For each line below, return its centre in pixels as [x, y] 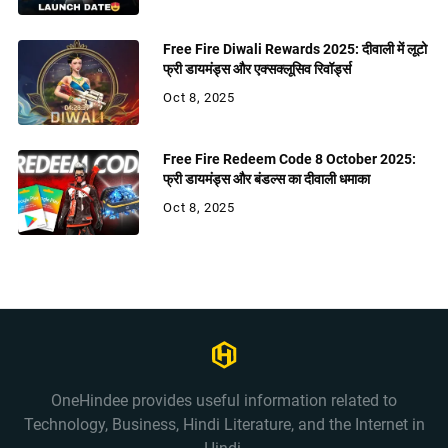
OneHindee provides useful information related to [224, 400]
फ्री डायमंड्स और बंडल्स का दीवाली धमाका [267, 179]
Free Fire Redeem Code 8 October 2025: [290, 159]
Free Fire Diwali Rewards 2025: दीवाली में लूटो [295, 49]
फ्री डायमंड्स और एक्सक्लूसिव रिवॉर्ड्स [257, 69]
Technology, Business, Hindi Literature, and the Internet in [224, 424]
